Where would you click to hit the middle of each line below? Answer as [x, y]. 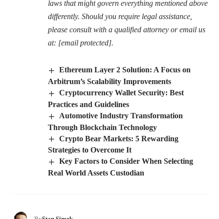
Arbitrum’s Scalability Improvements [109, 81]
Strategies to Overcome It [90, 150]
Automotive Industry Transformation [121, 115]
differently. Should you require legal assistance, [120, 17]
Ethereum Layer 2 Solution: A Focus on [125, 70]
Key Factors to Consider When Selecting [126, 161]
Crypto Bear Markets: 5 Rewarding [119, 138]
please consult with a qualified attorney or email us [127, 30]
